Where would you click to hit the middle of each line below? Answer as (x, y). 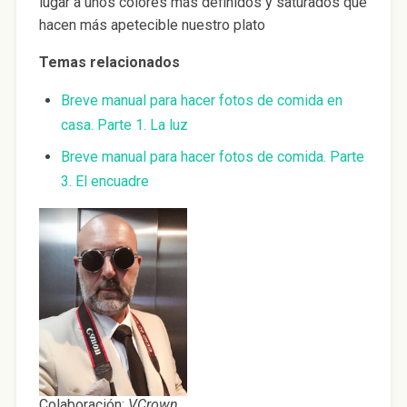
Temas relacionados (111, 63)
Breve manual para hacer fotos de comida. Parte (212, 157)
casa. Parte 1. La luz (124, 125)
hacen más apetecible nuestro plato (152, 25)
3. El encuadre (104, 182)
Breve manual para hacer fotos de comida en (201, 101)
